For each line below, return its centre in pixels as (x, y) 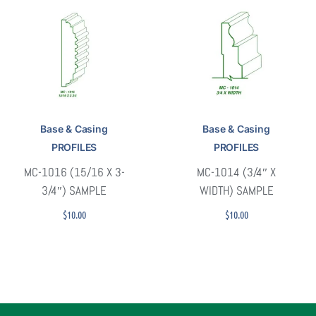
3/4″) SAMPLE (74, 190)
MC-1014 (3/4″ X (236, 172)
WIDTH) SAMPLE (236, 190)
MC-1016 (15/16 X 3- (74, 172)
